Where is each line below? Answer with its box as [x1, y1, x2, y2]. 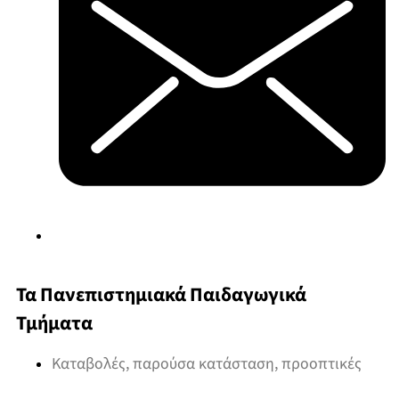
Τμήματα [16, 309, 93, 338]
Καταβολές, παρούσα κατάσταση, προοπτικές [52, 352, 362, 375]
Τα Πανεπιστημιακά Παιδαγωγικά [16, 281, 306, 310]
